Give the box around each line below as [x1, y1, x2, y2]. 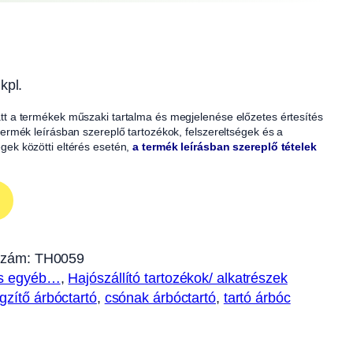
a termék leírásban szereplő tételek [132, 139, 317, 153]
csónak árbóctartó [104, 289, 216, 306]
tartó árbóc [223, 289, 291, 306]
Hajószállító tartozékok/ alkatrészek [68, 269, 288, 286]
